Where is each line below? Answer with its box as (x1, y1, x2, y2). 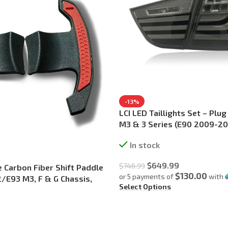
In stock (129, 140, 160, 150)
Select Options (119, 182, 171, 191)
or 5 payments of (119, 172, 175, 181)
